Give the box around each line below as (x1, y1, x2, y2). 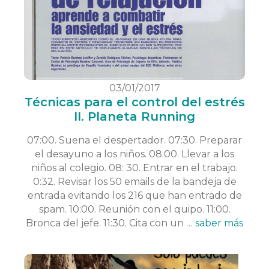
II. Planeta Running (74, 109, 195, 124)
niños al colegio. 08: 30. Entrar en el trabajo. (31, 162, 238, 174)
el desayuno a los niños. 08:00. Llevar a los (35, 148, 234, 160)
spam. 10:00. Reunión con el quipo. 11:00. (38, 204, 231, 216)
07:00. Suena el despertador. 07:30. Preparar (27, 134, 242, 147)
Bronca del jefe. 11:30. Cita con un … (26, 217, 195, 229)
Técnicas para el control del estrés (24, 95, 245, 110)
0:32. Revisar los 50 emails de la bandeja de (32, 176, 237, 188)
